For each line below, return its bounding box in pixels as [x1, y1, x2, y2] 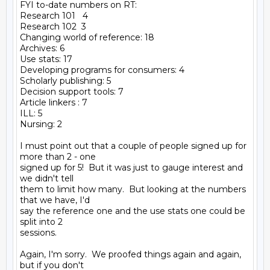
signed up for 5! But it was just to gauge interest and [20, 162, 243, 173]
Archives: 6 [20, 43, 64, 54]
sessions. [20, 227, 57, 238]
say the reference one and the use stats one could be [20, 206, 245, 216]
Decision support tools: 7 [20, 86, 124, 97]
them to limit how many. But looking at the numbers [20, 184, 246, 195]
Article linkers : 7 [20, 97, 87, 108]
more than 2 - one [20, 151, 96, 162]
